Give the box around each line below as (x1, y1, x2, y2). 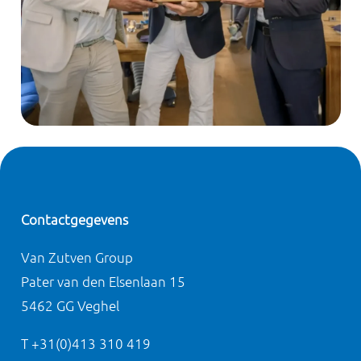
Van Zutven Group (20, 250, 133, 266)
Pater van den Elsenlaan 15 (20, 274, 185, 290)
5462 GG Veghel (20, 298, 119, 314)
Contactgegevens (20, 212, 128, 228)
